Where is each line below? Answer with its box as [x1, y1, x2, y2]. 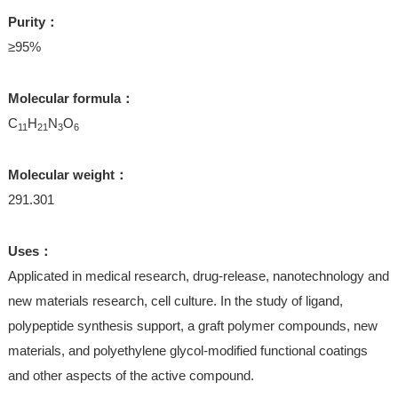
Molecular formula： [7, 91, 134, 107]
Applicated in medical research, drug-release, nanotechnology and [7, 268, 389, 284]
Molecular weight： [7, 167, 128, 183]
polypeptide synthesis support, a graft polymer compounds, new [7, 318, 378, 334]
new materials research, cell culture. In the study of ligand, [7, 293, 343, 309]
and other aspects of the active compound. [7, 368, 254, 384]
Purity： [7, 14, 59, 30]
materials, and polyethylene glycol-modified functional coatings [7, 343, 368, 359]
